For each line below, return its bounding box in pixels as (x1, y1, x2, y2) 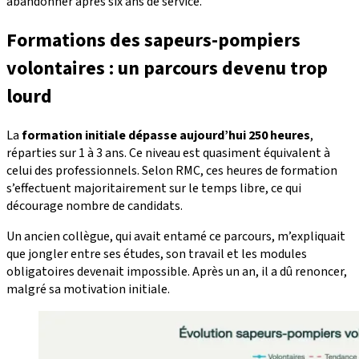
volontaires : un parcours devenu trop (6, 54, 328, 83)
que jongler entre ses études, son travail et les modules (6, 245, 307, 264)
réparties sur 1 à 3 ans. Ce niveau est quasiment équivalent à (6, 144, 330, 163)
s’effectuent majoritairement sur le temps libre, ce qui (6, 179, 301, 198)
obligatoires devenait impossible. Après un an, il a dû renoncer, (6, 263, 347, 281)
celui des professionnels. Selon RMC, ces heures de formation (6, 162, 337, 180)
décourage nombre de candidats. (6, 197, 183, 216)
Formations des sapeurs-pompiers (6, 26, 301, 55)
